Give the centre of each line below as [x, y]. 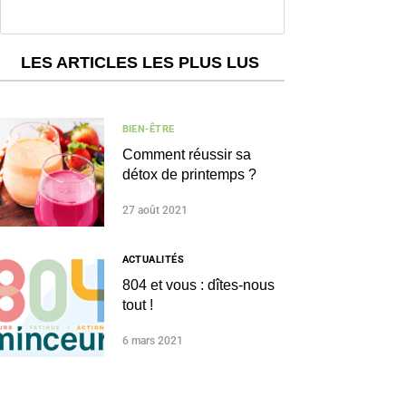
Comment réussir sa [186, 155]
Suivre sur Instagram [153, 15]
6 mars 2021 [152, 340]
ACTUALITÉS [153, 259]
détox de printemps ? [189, 175]
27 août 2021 [155, 210]
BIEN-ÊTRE [148, 129]
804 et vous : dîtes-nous [198, 285]
